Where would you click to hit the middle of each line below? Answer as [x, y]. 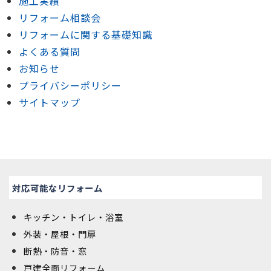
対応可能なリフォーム [57, 188]
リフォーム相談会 [60, 18]
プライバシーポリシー [70, 86]
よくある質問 [50, 52]
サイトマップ [50, 103]
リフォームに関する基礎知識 [86, 35]
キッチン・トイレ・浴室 [73, 217]
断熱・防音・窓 [55, 250]
